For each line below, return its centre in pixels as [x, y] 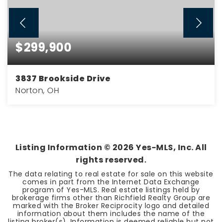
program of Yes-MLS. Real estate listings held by [111, 190]
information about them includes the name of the [111, 214]
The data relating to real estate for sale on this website [111, 174]
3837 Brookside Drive [63, 79]
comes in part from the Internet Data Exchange [111, 182]
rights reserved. [111, 160]
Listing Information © [64, 147]
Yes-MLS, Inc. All [170, 147]
